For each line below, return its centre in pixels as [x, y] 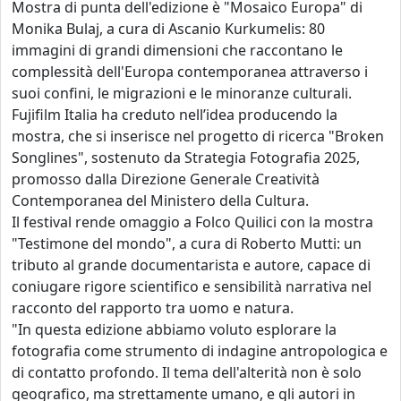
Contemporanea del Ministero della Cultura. [160, 201]
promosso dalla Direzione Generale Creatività [166, 179]
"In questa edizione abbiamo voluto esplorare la [174, 330]
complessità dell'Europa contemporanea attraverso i [190, 72]
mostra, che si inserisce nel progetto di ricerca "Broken [198, 137]
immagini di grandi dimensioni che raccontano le [177, 51]
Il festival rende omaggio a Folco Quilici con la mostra [192, 222]
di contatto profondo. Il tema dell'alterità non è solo [187, 373]
